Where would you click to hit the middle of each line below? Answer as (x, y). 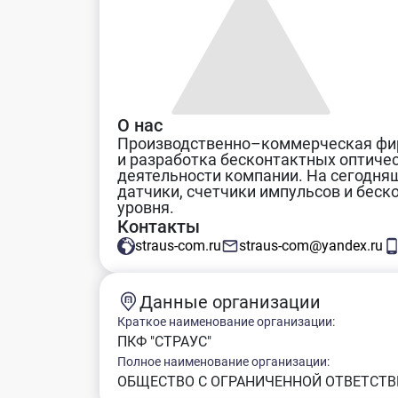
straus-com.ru (178, 246)
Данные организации (230, 302)
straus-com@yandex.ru (311, 246)
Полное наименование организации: (223, 362)
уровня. (146, 207)
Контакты (159, 227)
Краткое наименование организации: (226, 322)
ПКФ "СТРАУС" (164, 342)
